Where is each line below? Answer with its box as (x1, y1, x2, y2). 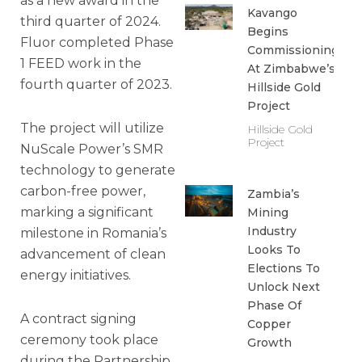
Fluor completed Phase (20, 35, 174, 51)
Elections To (246, 260, 320, 276)
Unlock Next (246, 279, 320, 294)
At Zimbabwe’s (246, 61, 335, 76)
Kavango (246, 5, 297, 20)
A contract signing (20, 311, 137, 327)
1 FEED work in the (20, 56, 141, 72)
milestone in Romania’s (20, 225, 166, 242)
